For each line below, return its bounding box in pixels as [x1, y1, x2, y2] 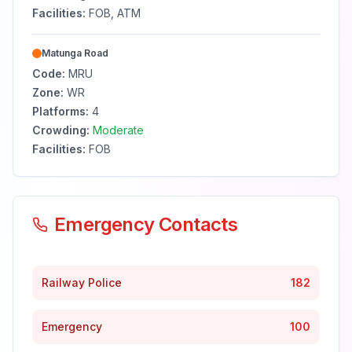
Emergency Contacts [54, 213, 238, 236]
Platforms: [32, 104, 89, 118]
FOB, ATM [89, 6, 141, 20]
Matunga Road [42, 47, 108, 59]
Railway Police [42, 276, 122, 289]
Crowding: [32, 123, 90, 137]
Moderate [93, 123, 144, 137]
